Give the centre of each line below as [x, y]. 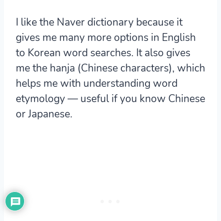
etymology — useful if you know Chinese [110, 99]
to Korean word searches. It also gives [103, 53]
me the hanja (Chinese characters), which [110, 68]
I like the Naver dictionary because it [99, 22]
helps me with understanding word [97, 84]
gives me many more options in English [106, 38]
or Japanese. [44, 114]
